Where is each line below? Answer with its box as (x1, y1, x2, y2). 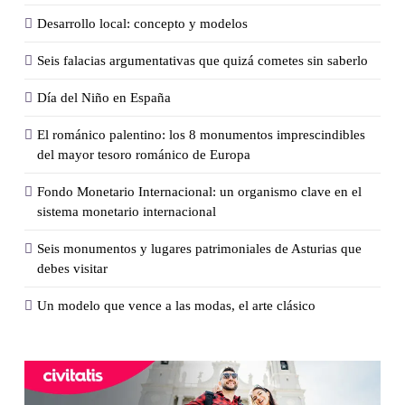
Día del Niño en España (37, 89, 171, 105)
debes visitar (37, 260, 108, 276)
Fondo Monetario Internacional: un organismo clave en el (37, 184, 362, 199)
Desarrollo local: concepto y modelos (37, 15, 248, 31)
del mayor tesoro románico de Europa (37, 146, 250, 162)
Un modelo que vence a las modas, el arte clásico (37, 297, 316, 313)
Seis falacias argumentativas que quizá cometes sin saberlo (37, 52, 368, 68)
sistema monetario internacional (37, 203, 216, 219)
